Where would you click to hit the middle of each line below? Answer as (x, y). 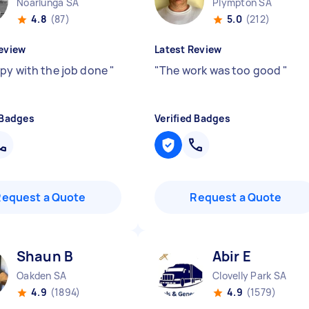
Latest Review (188, 49)
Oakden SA (42, 276)
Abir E (232, 256)
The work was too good (221, 70)
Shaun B (45, 256)
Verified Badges (192, 118)
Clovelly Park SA (249, 276)
